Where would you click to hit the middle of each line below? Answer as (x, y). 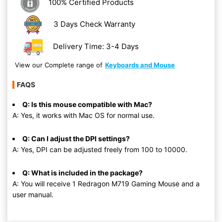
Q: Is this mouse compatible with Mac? (87, 104)
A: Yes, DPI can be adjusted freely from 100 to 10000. (100, 149)
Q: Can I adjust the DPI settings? (76, 139)
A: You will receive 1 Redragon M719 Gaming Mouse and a (106, 184)
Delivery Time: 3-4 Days (96, 46)
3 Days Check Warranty (94, 24)
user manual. (33, 194)
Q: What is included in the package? (83, 173)
